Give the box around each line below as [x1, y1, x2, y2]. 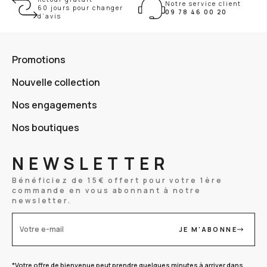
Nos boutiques [12, 120, 79, 134]
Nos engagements [12, 98, 97, 111]
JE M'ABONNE [178, 225, 237, 234]
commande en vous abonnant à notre [12, 185, 202, 195]
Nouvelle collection [12, 75, 100, 89]
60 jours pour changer [38, 3, 123, 12]
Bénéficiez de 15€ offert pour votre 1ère [12, 175, 223, 185]
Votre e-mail [11, 228, 55, 238]
